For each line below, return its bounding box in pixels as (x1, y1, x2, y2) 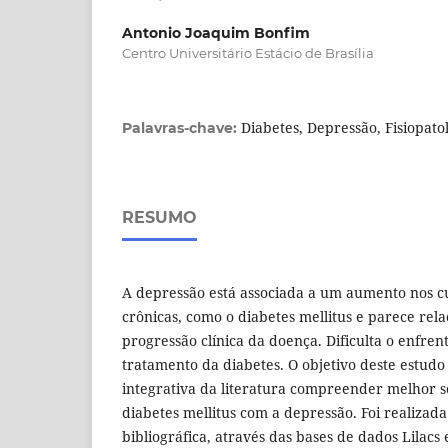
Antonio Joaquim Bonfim (122, 23, 310, 42)
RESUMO (122, 207, 197, 227)
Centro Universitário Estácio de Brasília (122, 44, 374, 61)
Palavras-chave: (122, 118, 241, 137)
